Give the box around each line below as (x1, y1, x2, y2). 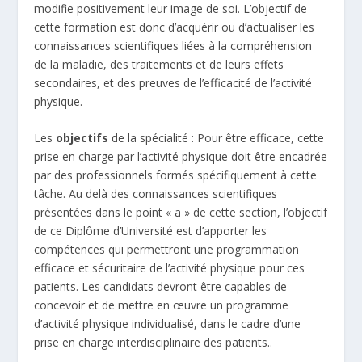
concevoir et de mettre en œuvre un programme (34, 297, 289, 314)
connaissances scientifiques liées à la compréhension (34, 37, 313, 53)
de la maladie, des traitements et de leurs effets (34, 56, 284, 72)
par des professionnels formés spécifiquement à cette (34, 167, 318, 183)
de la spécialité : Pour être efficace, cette (112, 130, 325, 146)
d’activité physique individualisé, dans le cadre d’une (34, 316, 301, 332)
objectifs (56, 130, 112, 146)
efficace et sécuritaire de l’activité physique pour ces (34, 260, 305, 276)
